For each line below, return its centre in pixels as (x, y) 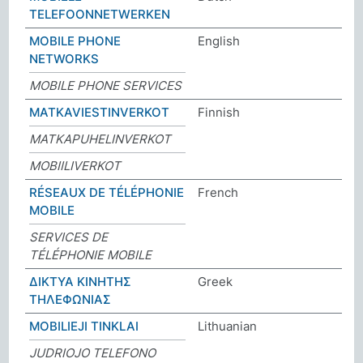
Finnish (219, 112)
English (219, 41)
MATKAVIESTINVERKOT (100, 112)
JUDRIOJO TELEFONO (93, 352)
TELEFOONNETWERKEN (100, 14)
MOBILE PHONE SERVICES (106, 85)
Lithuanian (227, 326)
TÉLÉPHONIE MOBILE (91, 254)
